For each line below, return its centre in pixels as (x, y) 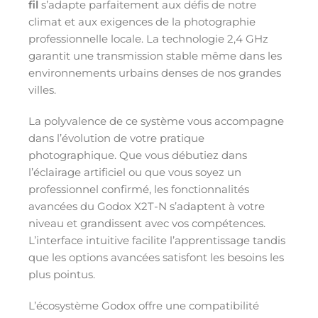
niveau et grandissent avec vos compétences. (147, 223)
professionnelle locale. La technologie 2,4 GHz (148, 38)
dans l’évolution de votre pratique (116, 138)
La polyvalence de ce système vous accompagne (156, 121)
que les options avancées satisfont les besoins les (156, 257)
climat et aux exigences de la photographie (142, 21)
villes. (42, 89)
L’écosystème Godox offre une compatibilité (144, 305)
